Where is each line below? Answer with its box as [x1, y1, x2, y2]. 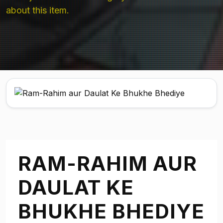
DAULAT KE [18, 175, 134, 200]
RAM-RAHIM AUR [18, 151, 197, 176]
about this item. [6, 5, 69, 15]
